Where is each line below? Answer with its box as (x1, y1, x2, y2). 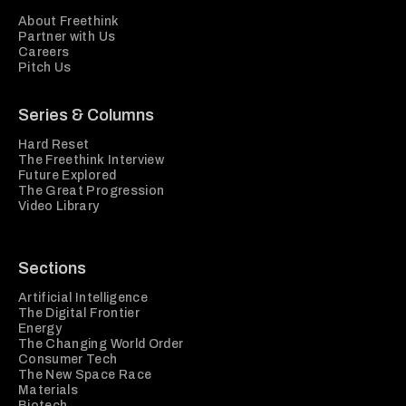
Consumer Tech (18, 353, 118, 367)
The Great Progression (18, 184, 165, 198)
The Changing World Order (18, 337, 184, 352)
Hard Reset (18, 138, 90, 152)
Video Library (18, 199, 100, 214)
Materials (18, 383, 79, 398)
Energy (18, 322, 63, 336)
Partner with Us (18, 30, 116, 44)
